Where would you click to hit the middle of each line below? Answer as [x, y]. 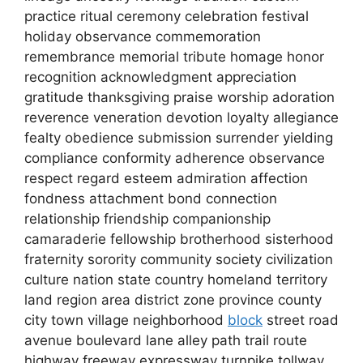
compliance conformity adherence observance [175, 158]
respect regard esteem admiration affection [166, 178]
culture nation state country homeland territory [176, 279]
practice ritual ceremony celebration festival [167, 16]
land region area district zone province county [173, 299]
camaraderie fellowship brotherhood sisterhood [179, 239]
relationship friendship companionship [147, 218]
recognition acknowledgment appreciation [160, 77]
